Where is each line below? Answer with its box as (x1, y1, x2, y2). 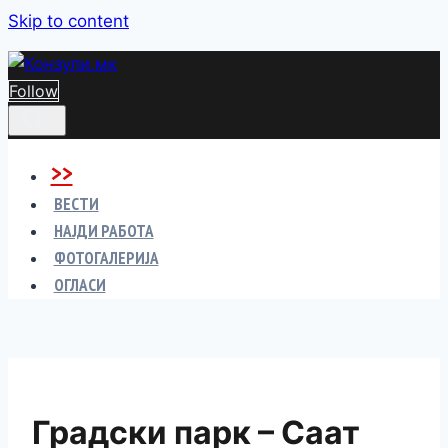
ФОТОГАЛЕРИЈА (53, 247, 159, 269)
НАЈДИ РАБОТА (53, 220, 154, 242)
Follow (9, 81, 58, 101)
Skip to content (8, 11, 129, 31)
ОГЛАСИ (53, 274, 106, 296)
